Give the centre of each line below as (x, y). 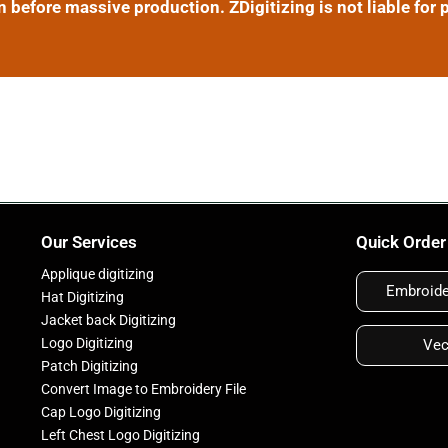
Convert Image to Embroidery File (144, 388)
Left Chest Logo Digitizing (121, 434)
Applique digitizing (98, 273)
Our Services (89, 241)
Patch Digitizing (90, 365)
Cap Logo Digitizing (101, 411)
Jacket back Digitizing (109, 319)
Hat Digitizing (83, 296)
